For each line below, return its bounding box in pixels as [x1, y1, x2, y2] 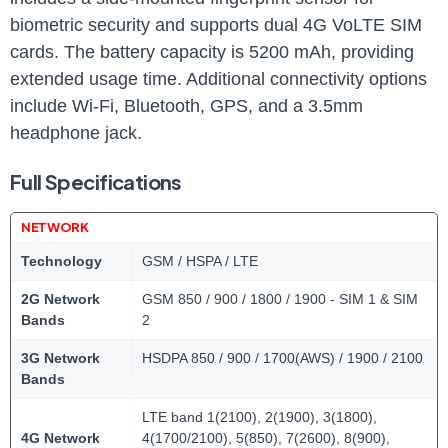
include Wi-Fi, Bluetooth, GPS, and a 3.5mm [10, 96, 363, 117]
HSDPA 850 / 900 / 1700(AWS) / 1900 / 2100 [142, 350, 423, 367]
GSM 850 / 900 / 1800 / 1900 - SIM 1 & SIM [142, 291, 418, 308]
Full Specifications [10, 169, 182, 195]
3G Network [21, 350, 100, 367]
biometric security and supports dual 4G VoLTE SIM [10, 15, 422, 36]
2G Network [21, 291, 100, 308]
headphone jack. [10, 123, 142, 144]
